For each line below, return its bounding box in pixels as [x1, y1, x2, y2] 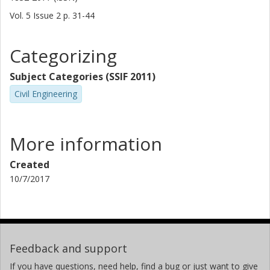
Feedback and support [10, 240, 127, 256]
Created [10, 157, 49, 171]
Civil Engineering [14, 88, 77, 99]
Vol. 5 [10, 10, 33, 21]
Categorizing [10, 43, 117, 68]
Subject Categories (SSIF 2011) [10, 70, 155, 83]
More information [10, 131, 162, 156]
